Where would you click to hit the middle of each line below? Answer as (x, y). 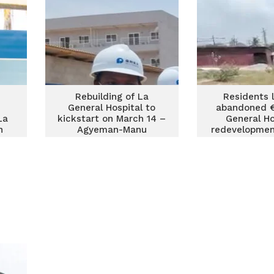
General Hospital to (112, 108)
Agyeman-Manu (112, 130)
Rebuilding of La (112, 97)
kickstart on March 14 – (112, 119)
